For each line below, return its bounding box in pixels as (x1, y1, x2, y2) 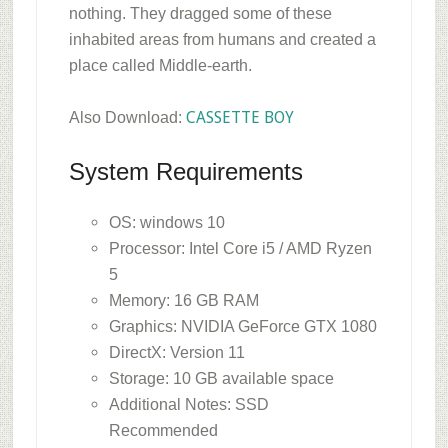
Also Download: (68, 108, 186, 126)
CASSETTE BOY (185, 107, 294, 127)
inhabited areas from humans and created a (68, 30, 376, 48)
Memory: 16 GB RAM (108, 291, 259, 309)
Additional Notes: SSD (108, 395, 269, 413)
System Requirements (68, 157, 303, 185)
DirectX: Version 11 (108, 343, 245, 361)
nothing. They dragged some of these (68, 4, 332, 22)
